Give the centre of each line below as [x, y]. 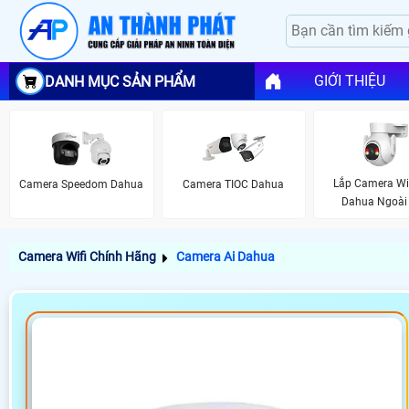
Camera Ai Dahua [225, 256]
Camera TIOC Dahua [234, 184]
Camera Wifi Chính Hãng [87, 256]
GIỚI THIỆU [349, 81]
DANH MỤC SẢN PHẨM [120, 81]
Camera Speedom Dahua [82, 184]
